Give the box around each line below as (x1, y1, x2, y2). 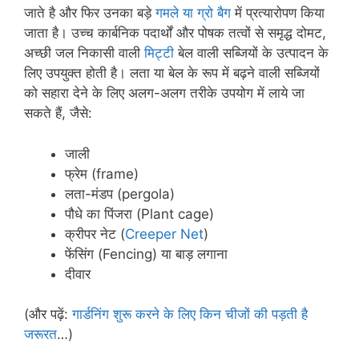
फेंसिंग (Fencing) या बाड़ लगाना (65, 245, 228, 262)
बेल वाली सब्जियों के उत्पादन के (174, 45, 329, 61)
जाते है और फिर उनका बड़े (24, 5, 155, 21)
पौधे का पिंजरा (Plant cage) (65, 205, 214, 222)
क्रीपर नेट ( (65, 225, 125, 242)
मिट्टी (144, 45, 174, 61)
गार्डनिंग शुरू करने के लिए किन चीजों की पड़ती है (72, 306, 308, 322)
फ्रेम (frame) (65, 165, 139, 182)
